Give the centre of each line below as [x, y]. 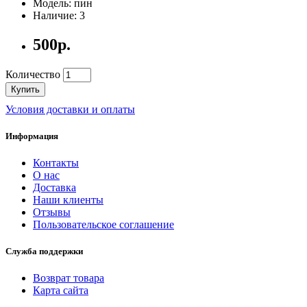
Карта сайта [61, 291]
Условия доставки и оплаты [70, 109]
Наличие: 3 [59, 15]
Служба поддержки [44, 251]
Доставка [54, 188]
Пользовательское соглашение [103, 225]
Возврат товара [69, 278]
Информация [32, 136]
